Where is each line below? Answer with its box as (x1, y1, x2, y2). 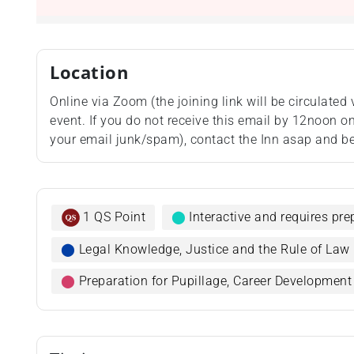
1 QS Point (83, 209, 146, 224)
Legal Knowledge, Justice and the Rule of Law (78, 242, 350, 258)
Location (50, 60, 129, 85)
